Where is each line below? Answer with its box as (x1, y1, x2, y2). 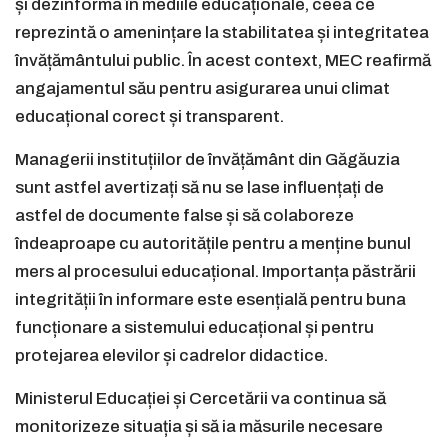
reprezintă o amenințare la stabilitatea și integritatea (15, 23, 429, 43)
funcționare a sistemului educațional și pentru (15, 318, 374, 338)
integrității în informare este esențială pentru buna (15, 290, 406, 310)
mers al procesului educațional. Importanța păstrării (15, 262, 416, 282)
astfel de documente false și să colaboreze (15, 206, 354, 226)
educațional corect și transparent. (15, 107, 284, 127)
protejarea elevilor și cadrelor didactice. (15, 346, 328, 366)
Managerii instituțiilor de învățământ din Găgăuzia (15, 150, 400, 170)
